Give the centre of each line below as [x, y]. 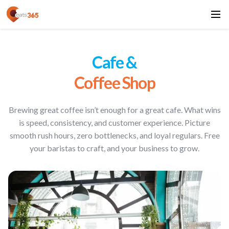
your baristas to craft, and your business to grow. [114, 148]
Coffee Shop [114, 83]
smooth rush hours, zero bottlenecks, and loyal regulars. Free [114, 135]
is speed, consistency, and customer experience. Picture [114, 122]
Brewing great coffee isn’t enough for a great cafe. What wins [114, 110]
